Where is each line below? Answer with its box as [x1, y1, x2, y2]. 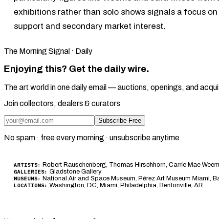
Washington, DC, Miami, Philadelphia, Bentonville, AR [48, 182, 203, 189]
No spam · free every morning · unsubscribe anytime [4, 133, 179, 142]
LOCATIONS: [14, 182, 48, 189]
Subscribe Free [98, 117, 141, 125]
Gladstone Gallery [48, 168, 102, 175]
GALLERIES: [14, 169, 48, 175]
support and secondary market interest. [14, 21, 166, 31]
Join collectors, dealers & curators [4, 99, 120, 108]
